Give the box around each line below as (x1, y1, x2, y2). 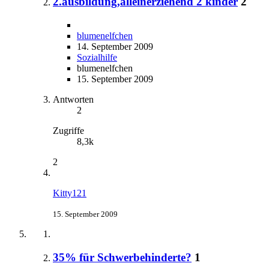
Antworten (53, 94, 94, 104)
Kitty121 (53, 187, 86, 198)
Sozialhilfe (77, 52, 117, 62)
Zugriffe (53, 125, 84, 136)
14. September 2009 (77, 41, 153, 52)
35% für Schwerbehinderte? (53, 250, 192, 264)
